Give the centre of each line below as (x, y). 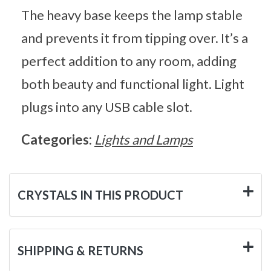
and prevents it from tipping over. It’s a (135, 38)
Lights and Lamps (144, 139)
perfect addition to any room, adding (129, 60)
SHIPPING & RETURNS (80, 250)
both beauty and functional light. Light (133, 83)
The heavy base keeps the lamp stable (132, 15)
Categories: (58, 139)
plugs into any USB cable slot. (107, 106)
